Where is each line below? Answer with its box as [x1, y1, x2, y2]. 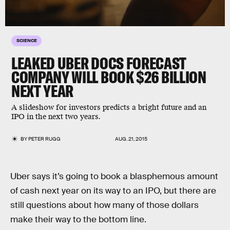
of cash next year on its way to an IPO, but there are [10, 185, 216, 196]
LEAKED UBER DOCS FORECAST [11, 53, 186, 73]
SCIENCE [16, 37, 37, 43]
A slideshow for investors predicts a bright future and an [11, 103, 206, 112]
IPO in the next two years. [11, 112, 101, 122]
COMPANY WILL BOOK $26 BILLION [11, 67, 206, 87]
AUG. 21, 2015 [115, 136, 147, 142]
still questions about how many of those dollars [10, 200, 199, 210]
